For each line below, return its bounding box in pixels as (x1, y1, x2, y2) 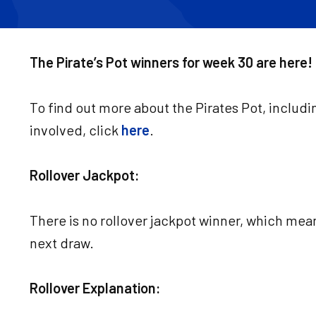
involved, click (30, 121, 121, 138)
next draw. (30, 234, 97, 251)
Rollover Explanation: (30, 279, 161, 296)
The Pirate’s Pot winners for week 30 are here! (30, 54, 312, 71)
